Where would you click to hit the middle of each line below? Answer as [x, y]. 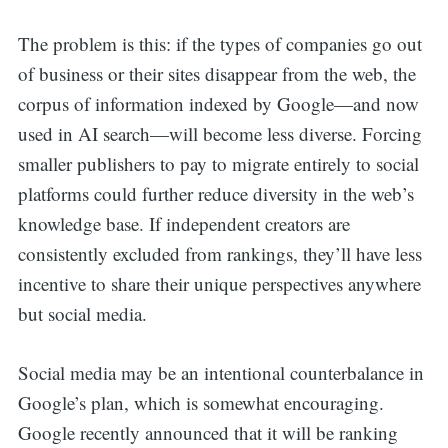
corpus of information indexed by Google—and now [218, 104]
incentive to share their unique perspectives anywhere [219, 284]
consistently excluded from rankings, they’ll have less [219, 254]
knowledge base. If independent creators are [183, 224]
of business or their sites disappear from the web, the [216, 74]
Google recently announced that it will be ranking [207, 432]
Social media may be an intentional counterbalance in [220, 372]
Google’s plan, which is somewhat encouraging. [200, 402]
